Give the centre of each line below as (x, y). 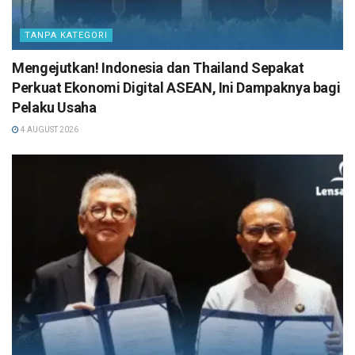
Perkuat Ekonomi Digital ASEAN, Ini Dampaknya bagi (176, 88)
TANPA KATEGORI (66, 36)
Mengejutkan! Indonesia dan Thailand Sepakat (158, 68)
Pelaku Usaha (54, 108)
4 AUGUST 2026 (49, 130)
